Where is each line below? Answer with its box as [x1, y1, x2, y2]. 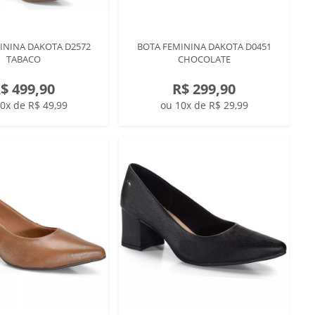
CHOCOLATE [177, 53, 231, 65]
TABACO [6, 53, 41, 65]
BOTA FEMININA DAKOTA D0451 [136, 40, 271, 53]
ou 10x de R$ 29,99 [160, 98, 248, 112]
